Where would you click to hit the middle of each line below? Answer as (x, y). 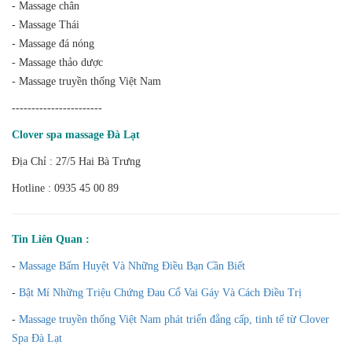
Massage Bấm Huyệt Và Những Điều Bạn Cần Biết (132, 266)
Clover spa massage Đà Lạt (76, 134)
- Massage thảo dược (57, 62)
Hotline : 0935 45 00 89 (65, 188)
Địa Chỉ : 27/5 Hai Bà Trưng (76, 161)
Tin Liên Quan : (51, 239)
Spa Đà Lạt (37, 338)
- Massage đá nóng (53, 43)
